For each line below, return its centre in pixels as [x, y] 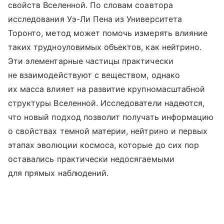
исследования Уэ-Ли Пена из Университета [95, 19]
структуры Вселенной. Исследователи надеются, [106, 103]
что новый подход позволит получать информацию [111, 117]
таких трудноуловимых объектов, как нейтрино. [105, 47]
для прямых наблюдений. [58, 173]
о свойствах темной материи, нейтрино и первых [108, 131]
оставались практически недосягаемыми [91, 159]
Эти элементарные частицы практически [91, 61]
